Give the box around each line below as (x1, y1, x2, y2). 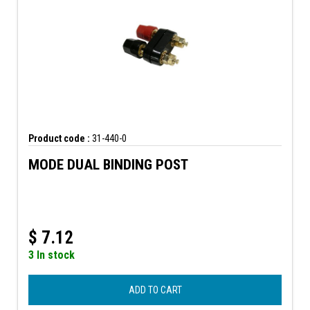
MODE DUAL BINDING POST (28, 156, 188, 173)
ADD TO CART (128, 284, 182, 295)
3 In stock (28, 248, 75, 262)
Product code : (28, 132, 90, 144)
